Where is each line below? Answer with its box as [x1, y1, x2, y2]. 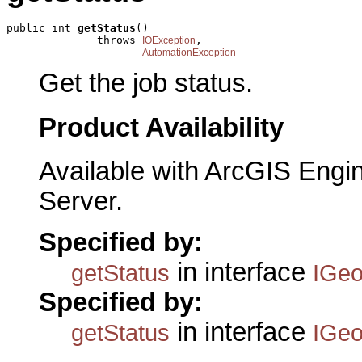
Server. [39, 187, 123, 217]
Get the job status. [39, 68, 253, 98]
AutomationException [142, 46, 236, 58]
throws [6, 33, 142, 46]
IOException [142, 34, 196, 46]
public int [6, 21, 78, 34]
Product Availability [39, 112, 284, 142]
